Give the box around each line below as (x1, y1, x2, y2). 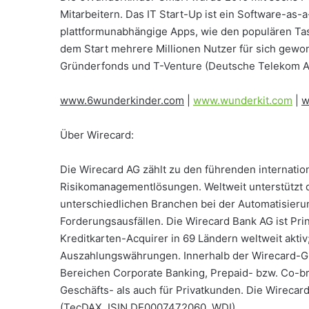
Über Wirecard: (60, 128, 134, 141)
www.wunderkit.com (193, 94, 292, 107)
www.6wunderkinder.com (60, 94, 184, 107)
